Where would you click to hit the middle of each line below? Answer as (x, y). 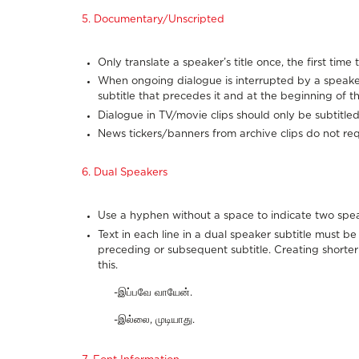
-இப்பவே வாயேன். (153, 292)
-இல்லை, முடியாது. (154, 320)
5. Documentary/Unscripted (153, 19)
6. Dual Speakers (125, 173)
